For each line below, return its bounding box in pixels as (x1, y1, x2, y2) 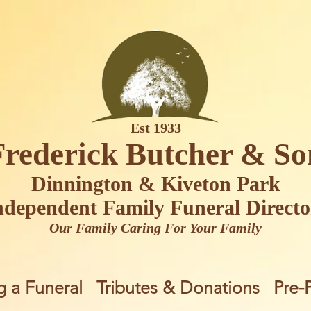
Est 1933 (130, 120, 181, 135)
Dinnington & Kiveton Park (31, 172, 280, 195)
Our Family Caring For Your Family (49, 220, 262, 235)
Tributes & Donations (96, 277, 260, 298)
